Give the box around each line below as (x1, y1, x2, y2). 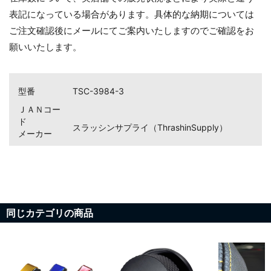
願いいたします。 (9, 41, 82, 53)
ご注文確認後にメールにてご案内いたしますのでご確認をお (9, 25, 254, 37)
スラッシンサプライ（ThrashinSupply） (73, 122, 227, 133)
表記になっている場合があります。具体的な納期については (9, 8, 254, 21)
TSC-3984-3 (73, 86, 124, 97)
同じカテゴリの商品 (6, 207, 93, 220)
